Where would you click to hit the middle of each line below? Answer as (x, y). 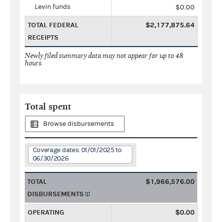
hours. (34, 63)
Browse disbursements (79, 124)
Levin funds (53, 7)
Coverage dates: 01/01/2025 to (77, 150)
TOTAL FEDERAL (53, 25)
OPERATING (46, 212)
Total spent (48, 107)
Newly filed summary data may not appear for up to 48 (104, 55)
